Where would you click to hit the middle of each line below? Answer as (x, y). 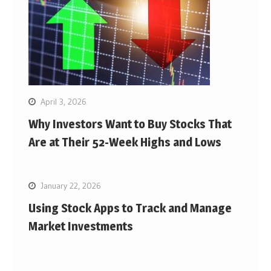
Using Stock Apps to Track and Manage (130, 208)
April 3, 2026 (63, 101)
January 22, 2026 (70, 185)
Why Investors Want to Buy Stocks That (130, 124)
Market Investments (80, 226)
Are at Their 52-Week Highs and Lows (125, 142)
